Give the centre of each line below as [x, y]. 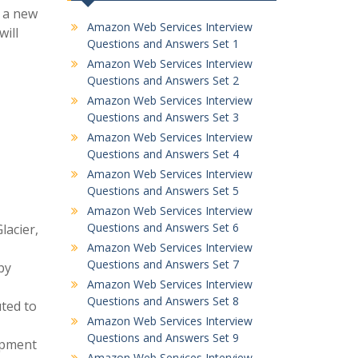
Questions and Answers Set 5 [163, 191]
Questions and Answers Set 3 [163, 117]
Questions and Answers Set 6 [163, 227]
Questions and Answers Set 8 [163, 301]
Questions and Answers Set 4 [163, 154]
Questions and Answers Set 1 [163, 44]
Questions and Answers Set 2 [163, 80]
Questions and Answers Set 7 [163, 264]
